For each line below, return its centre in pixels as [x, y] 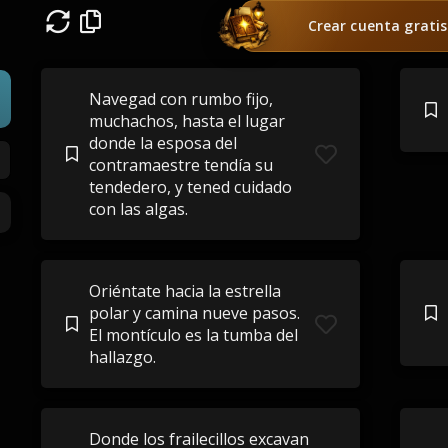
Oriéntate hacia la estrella [184, 291]
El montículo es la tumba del [193, 335]
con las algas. [138, 209]
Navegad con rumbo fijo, [180, 99]
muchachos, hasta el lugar [186, 121]
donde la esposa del [162, 143]
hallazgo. [122, 357]
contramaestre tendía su [180, 165]
